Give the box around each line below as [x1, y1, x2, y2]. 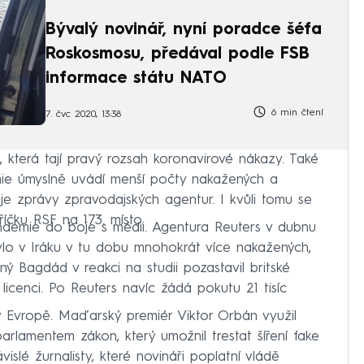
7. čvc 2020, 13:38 [45, 109, 121, 119]
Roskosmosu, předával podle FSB [45, 45, 310, 63]
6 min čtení [267, 108, 323, 119]
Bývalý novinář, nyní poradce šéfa [45, 21, 322, 38]
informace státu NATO [45, 70, 227, 87]
